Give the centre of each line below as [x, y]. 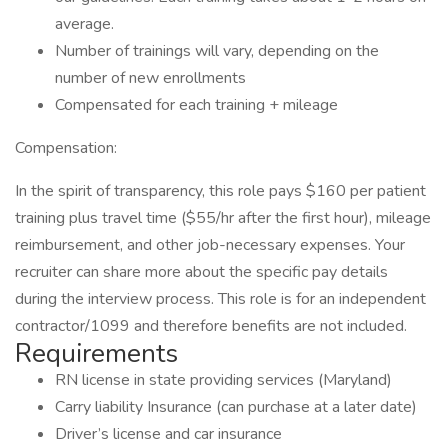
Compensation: [66, 148]
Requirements [96, 353]
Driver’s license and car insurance [168, 434]
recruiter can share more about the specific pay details [201, 272]
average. [84, 24]
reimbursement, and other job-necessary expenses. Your [210, 245]
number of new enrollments [150, 78]
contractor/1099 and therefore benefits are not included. [211, 326]
